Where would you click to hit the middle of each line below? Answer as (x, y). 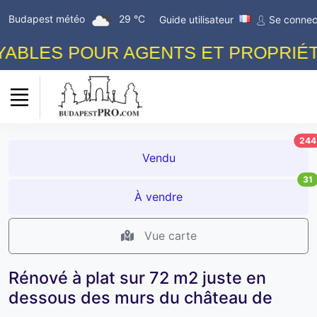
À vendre (158, 197)
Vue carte (168, 236)
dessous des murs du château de (140, 297)
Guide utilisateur (196, 19)
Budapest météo (48, 18)
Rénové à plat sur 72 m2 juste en (137, 277)
